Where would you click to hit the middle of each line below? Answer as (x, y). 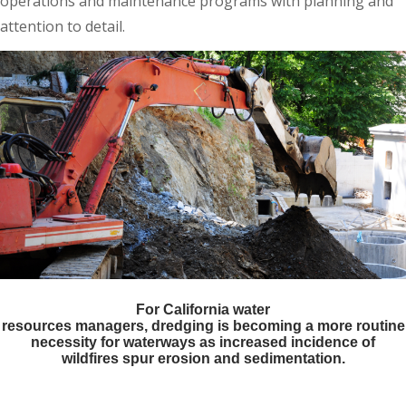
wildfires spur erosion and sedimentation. (203, 358)
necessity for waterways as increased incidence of (203, 342)
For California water (203, 309)
